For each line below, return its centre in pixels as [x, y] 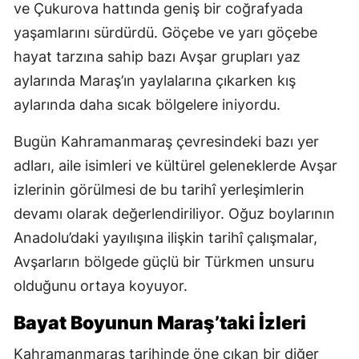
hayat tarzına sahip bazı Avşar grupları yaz [157, 57]
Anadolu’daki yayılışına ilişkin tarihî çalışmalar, [165, 238]
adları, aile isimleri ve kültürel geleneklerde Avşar [175, 166]
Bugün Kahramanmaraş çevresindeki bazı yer [166, 142]
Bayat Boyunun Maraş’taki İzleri [160, 323]
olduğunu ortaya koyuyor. [101, 286]
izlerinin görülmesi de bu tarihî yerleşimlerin [159, 190]
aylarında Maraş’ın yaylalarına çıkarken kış [155, 81]
